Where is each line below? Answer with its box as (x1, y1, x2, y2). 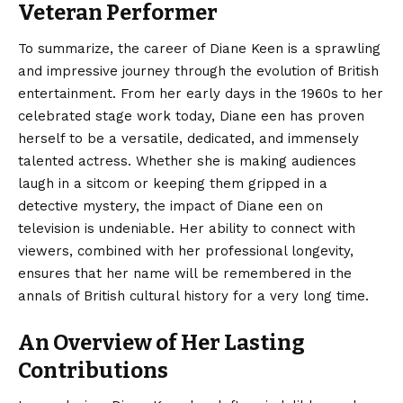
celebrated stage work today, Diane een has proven (18, 107, 364, 124)
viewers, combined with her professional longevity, (18, 242, 354, 259)
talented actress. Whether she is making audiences (18, 152, 356, 169)
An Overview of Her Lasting (18, 329, 305, 355)
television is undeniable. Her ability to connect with (18, 219, 355, 237)
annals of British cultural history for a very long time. (18, 287, 369, 304)
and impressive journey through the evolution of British (18, 62, 379, 79)
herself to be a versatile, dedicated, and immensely (18, 130, 359, 147)
